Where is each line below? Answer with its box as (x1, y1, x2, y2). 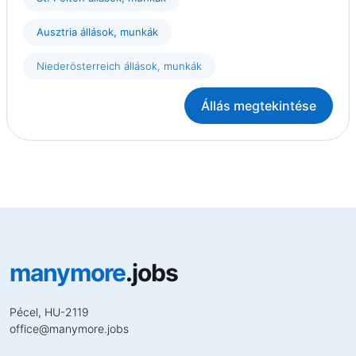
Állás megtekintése (201, 98, 316, 114)
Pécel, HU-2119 (10, 305, 89, 319)
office (10, 322, 39, 336)
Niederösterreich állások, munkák (37, 60, 202, 73)
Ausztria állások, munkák (37, 25, 158, 39)
